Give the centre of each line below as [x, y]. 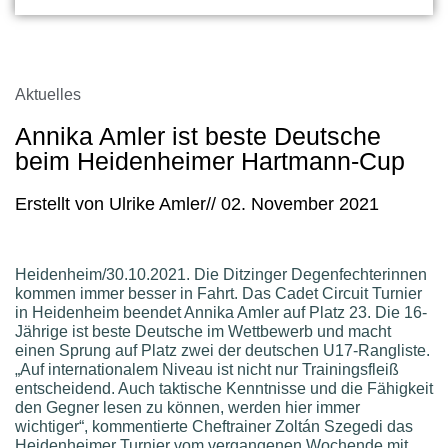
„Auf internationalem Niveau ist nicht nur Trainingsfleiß [207, 369]
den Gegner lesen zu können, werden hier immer [187, 407]
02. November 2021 [300, 203]
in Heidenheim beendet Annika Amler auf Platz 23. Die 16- [221, 312]
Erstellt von [62, 203]
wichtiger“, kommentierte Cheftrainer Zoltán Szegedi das [214, 426]
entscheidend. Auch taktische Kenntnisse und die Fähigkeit [224, 388]
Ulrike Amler [157, 203]
